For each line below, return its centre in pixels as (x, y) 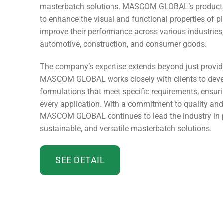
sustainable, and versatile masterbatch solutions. (126, 129)
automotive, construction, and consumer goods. (123, 44)
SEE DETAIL (80, 160)
